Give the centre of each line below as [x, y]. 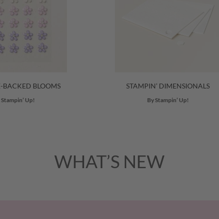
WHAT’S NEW [109, 161]
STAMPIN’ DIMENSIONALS [168, 86]
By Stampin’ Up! [168, 100]
